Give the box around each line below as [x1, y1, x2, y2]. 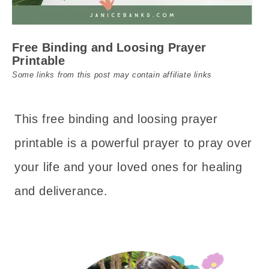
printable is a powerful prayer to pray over [14, 136, 252, 150]
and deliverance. [14, 184, 108, 198]
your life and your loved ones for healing [14, 160, 243, 174]
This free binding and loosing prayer [14, 112, 218, 125]
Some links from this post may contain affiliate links [12, 70, 212, 79]
